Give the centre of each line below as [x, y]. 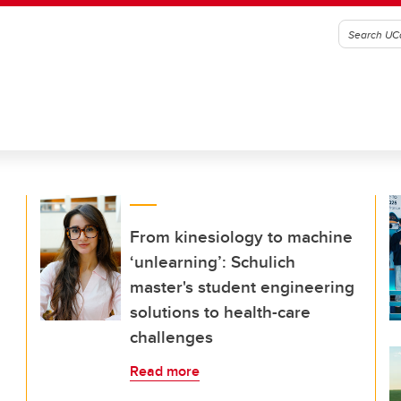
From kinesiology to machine [241, 236]
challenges [171, 337]
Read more [165, 371]
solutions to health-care [220, 311]
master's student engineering [242, 286]
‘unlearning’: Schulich [213, 261]
